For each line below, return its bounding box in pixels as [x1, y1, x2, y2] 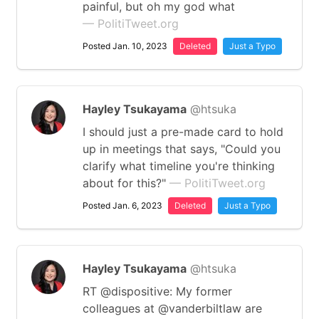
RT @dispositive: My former [83, 284, 232, 298]
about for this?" [83, 176, 169, 190]
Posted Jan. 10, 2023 [83, 41, 167, 51]
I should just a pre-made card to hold [83, 125, 283, 139]
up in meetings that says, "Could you [83, 142, 281, 156]
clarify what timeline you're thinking [83, 159, 275, 173]
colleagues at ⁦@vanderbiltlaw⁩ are [83, 301, 262, 315]
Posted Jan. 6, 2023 [83, 200, 162, 211]
